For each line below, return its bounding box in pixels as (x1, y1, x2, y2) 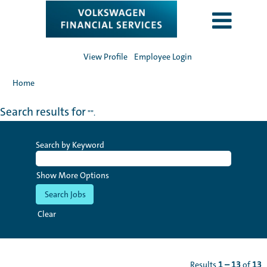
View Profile (83, 51, 128, 62)
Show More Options (36, 170, 109, 181)
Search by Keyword (36, 139, 104, 150)
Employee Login (133, 51, 192, 62)
